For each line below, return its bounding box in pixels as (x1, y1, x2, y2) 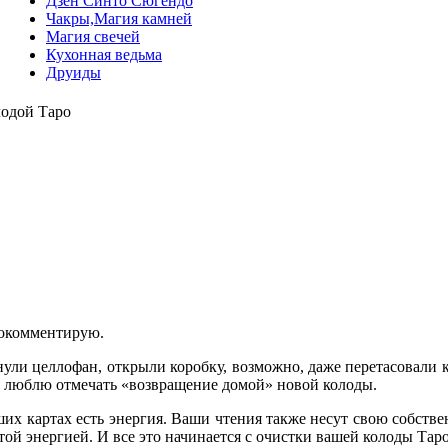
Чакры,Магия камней (46, 10, 192, 27)
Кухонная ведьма (46, 46, 162, 63)
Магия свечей (46, 28, 140, 45)
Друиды (46, 64, 101, 81)
